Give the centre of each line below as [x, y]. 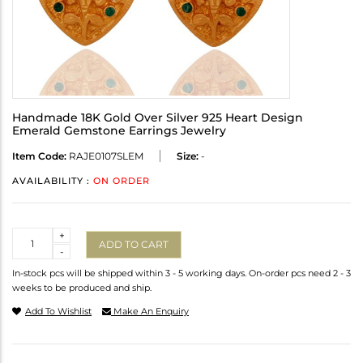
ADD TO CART [134, 244]
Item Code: [39, 156]
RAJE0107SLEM [105, 156]
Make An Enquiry [150, 312]
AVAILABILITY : [53, 181]
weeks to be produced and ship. [82, 288]
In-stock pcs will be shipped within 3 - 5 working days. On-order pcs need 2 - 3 [181, 273]
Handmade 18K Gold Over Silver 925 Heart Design [158, 118]
